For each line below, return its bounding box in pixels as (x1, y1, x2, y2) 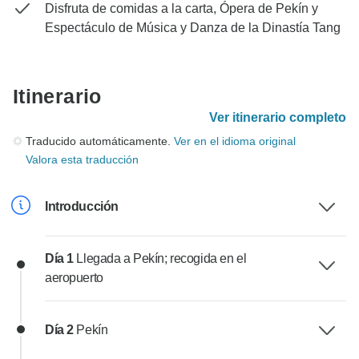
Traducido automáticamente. (26, 135, 174, 148)
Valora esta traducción (26, 153, 139, 167)
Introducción (45, 200, 119, 214)
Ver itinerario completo (209, 111, 346, 125)
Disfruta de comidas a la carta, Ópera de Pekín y (45, 2, 318, 16)
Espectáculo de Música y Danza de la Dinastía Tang (45, 21, 341, 35)
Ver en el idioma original (174, 135, 296, 148)
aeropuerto (45, 271, 103, 285)
